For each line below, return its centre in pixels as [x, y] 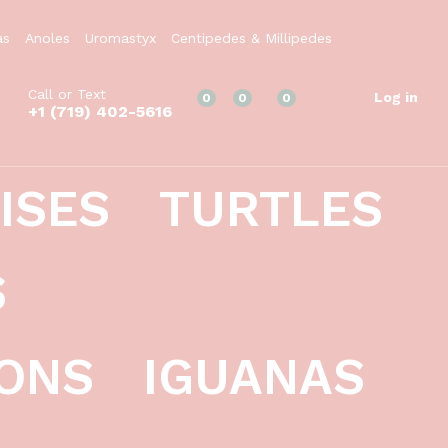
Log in [396, 96]
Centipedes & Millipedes [251, 38]
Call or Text [67, 94]
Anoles [47, 38]
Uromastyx [120, 38]
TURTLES [271, 208]
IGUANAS [254, 376]
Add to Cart [346, 17]
